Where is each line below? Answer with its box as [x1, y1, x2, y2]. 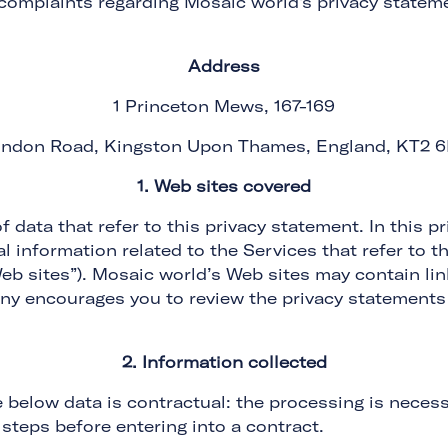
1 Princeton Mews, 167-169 [113, 96, 335, 116]
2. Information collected [121, 352, 327, 372]
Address [188, 56, 260, 76]
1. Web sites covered [137, 176, 311, 196]
